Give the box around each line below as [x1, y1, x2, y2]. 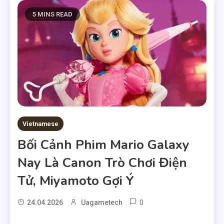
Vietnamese [22, 119, 58, 127]
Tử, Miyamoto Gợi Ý [17, 171, 134, 189]
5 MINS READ [32, 10, 72, 18]
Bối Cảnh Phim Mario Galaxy [17, 135, 189, 153]
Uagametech [81, 198, 122, 206]
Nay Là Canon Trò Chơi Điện [17, 153, 187, 171]
